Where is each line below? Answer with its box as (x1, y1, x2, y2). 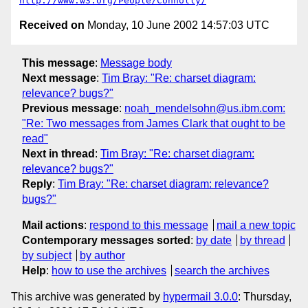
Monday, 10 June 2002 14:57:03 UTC (85, 19, 269, 32)
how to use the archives (52, 264, 166, 276)
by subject (22, 249, 71, 261)
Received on (19, 19, 85, 32)
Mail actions (22, 219, 84, 231)
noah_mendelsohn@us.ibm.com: (124, 102, 285, 114)
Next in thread (22, 147, 95, 159)
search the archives (174, 264, 269, 276)
